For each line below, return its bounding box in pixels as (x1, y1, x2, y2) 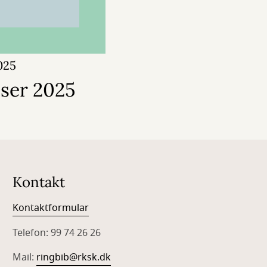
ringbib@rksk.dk (36, 250, 111, 265)
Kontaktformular (13, 201, 89, 216)
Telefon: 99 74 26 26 (13, 226, 101, 241)
